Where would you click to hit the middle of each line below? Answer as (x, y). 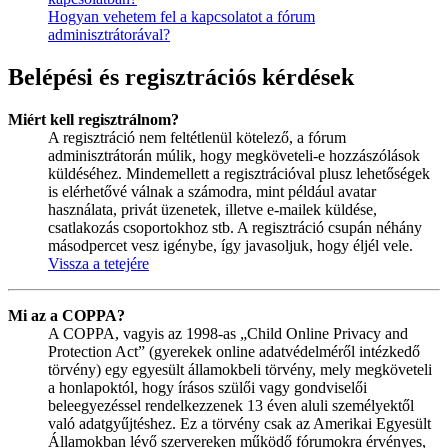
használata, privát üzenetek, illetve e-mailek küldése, (212, 210)
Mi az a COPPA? (66, 316)
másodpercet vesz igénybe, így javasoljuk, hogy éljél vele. (230, 246)
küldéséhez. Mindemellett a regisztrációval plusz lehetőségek (239, 174)
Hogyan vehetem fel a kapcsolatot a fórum (181, 17)
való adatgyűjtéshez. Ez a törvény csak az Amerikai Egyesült (239, 424)
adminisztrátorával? (109, 35)
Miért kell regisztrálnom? (93, 120)
